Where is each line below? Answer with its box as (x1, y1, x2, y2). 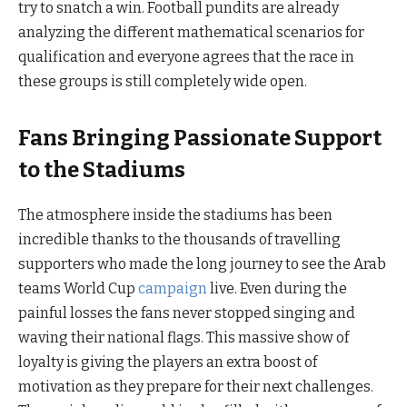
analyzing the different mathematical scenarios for (18, 23, 364, 41)
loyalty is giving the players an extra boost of (18, 352, 317, 371)
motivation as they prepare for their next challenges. (18, 377, 373, 395)
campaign (138, 279, 207, 297)
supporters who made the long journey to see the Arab (18, 254, 386, 273)
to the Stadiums (18, 156, 185, 183)
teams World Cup (18, 279, 138, 297)
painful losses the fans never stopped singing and (18, 303, 355, 322)
